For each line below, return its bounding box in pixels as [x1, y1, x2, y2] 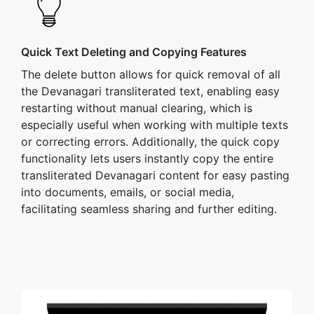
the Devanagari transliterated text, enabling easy [21, 84, 280, 98]
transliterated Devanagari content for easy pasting [21, 168, 289, 182]
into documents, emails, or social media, [21, 185, 234, 199]
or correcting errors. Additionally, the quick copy [21, 135, 280, 149]
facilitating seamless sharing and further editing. [21, 202, 277, 216]
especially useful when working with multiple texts [21, 118, 288, 132]
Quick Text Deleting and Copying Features [21, 45, 247, 59]
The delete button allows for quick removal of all [21, 67, 280, 81]
